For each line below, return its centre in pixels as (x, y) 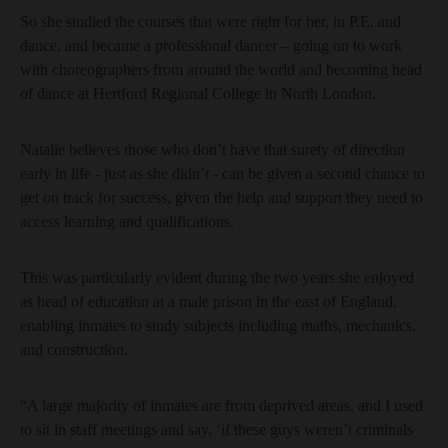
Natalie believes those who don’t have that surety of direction (212, 149)
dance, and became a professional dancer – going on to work (211, 45)
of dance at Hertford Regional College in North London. (198, 93)
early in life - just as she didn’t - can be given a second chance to (222, 173)
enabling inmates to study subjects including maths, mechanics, (218, 325)
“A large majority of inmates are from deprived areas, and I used (221, 405)
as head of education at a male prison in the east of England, (208, 301)
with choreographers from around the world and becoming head (221, 69)
